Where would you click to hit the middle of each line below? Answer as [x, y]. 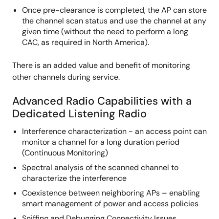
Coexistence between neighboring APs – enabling [111, 193]
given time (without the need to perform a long [105, 32]
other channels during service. [66, 77]
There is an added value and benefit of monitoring [101, 65]
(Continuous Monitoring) [65, 153]
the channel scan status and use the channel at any [114, 21]
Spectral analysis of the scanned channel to [100, 167]
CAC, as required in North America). [86, 42]
